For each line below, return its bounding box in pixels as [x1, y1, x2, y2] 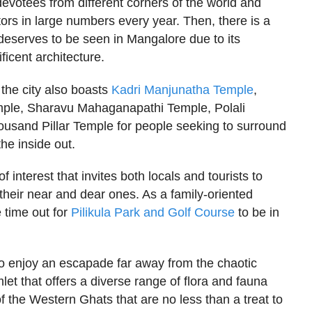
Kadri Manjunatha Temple [111, 82, 254, 97]
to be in [235, 205, 280, 220]
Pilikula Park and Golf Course [71, 205, 235, 220]
